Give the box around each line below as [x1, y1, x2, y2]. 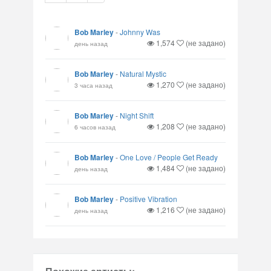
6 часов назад [74, 122, 116, 131]
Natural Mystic [120, 68, 166, 79]
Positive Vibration [120, 194, 177, 204]
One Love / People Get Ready [120, 152, 218, 162]
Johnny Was [120, 27, 160, 37]
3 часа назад [74, 80, 113, 90]
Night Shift [120, 110, 154, 120]
